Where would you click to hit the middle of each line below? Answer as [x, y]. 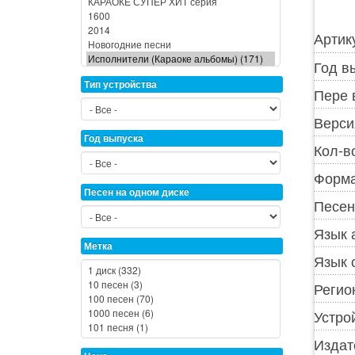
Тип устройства [120, 84]
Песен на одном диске [137, 192]
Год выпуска [114, 138]
